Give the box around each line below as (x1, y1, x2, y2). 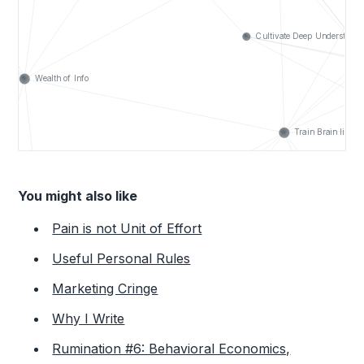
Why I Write (52, 310, 125, 327)
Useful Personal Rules (52, 249, 191, 266)
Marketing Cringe (52, 279, 158, 297)
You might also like (18, 187, 138, 204)
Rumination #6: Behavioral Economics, (52, 340, 291, 357)
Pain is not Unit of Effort (52, 219, 202, 236)
